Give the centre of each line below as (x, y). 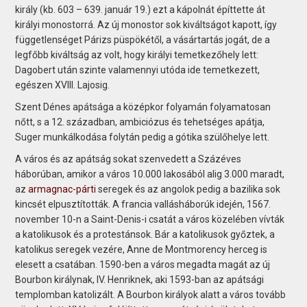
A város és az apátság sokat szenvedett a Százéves (128, 159)
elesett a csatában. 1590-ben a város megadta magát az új (143, 264)
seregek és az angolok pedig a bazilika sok (189, 189)
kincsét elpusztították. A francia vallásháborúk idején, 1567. (143, 204)
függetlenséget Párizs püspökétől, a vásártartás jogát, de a (143, 39)
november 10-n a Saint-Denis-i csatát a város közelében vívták (150, 219)
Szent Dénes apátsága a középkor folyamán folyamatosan (143, 107)
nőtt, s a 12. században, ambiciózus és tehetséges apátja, (140, 122)
